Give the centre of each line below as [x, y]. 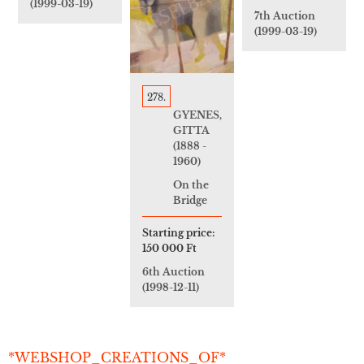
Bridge [190, 200]
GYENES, [197, 115]
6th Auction [173, 271]
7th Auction [285, 16]
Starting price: [178, 232]
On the [191, 184]
